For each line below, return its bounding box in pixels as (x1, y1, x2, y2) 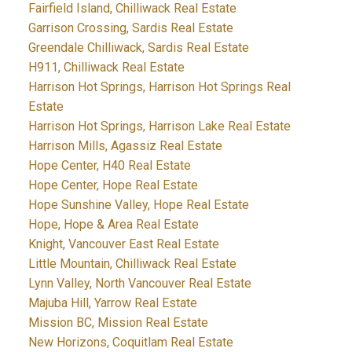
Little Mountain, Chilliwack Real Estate (27, 256, 236, 272)
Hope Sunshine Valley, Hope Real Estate (27, 197, 249, 213)
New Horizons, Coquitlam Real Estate (27, 335, 233, 350)
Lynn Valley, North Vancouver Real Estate (27, 276, 251, 291)
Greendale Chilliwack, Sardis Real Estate (27, 40, 249, 56)
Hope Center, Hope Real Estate (27, 178, 198, 193)
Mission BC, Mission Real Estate (27, 315, 208, 331)
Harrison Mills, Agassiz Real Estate (27, 138, 222, 154)
